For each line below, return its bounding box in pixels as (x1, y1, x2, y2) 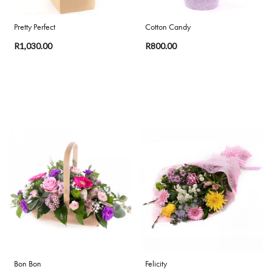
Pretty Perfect (14, 22, 55, 33)
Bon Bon (14, 259, 41, 270)
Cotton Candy (144, 22, 191, 33)
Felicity (144, 259, 167, 270)
